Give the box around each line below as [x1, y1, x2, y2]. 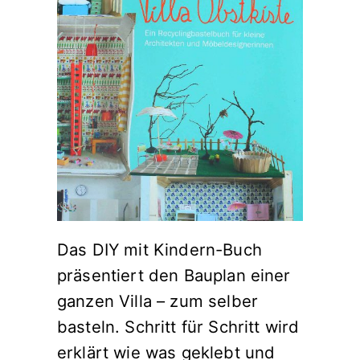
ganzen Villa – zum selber [57, 291, 259, 311]
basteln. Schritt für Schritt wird [57, 317, 300, 337]
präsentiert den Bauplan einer [57, 265, 291, 285]
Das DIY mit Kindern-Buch [57, 239, 262, 260]
